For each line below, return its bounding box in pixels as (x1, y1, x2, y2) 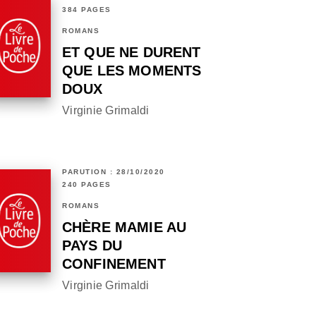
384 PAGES (62, 6, 111, 14)
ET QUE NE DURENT (62, 44, 201, 61)
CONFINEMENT (62, 256, 166, 272)
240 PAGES (62, 181, 111, 189)
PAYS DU (62, 238, 123, 254)
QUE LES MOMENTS (62, 63, 202, 79)
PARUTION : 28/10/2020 (62, 168, 165, 176)
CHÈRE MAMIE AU (62, 219, 187, 236)
